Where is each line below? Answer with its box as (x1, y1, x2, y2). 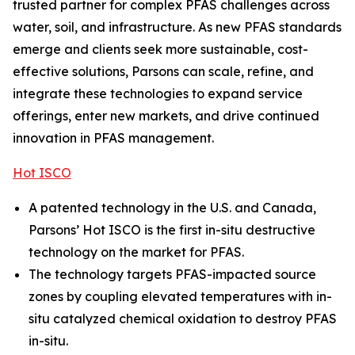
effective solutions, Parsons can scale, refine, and (13, 63, 314, 80)
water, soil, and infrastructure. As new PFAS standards (13, 19, 342, 36)
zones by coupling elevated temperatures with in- (29, 288, 332, 305)
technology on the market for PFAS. (29, 244, 244, 261)
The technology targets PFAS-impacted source (29, 266, 316, 283)
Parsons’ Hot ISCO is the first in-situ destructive (29, 222, 315, 239)
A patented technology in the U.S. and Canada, (29, 200, 316, 216)
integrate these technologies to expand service (13, 86, 303, 102)
